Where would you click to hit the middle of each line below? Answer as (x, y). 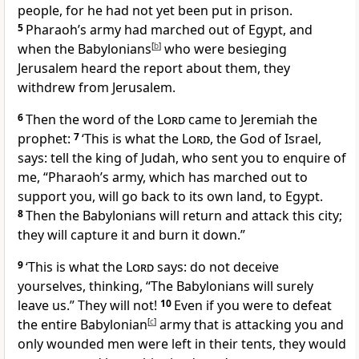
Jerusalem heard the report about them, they (154, 69)
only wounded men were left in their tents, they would (182, 344)
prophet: (46, 139)
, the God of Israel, (266, 139)
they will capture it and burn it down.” (131, 235)
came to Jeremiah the (251, 120)
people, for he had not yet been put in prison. (155, 11)
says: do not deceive (216, 267)
